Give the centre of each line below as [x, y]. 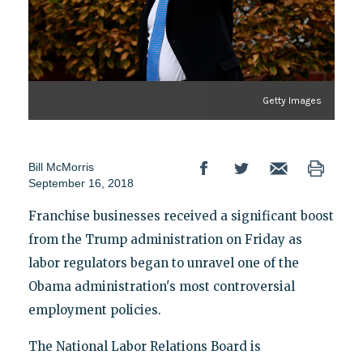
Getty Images [293, 100]
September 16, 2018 [81, 183]
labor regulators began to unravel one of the [163, 263]
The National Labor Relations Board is [144, 346]
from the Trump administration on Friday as [165, 239]
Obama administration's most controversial [161, 286]
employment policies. [94, 310]
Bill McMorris [61, 167]
